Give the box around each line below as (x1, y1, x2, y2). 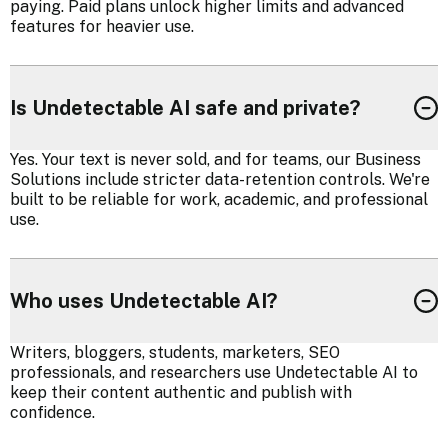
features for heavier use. (10, 17, 194, 37)
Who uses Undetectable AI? (10, 289, 277, 314)
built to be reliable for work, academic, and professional (10, 190, 428, 210)
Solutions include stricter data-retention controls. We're (10, 170, 430, 190)
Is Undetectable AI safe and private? (10, 96, 360, 121)
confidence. (10, 403, 95, 423)
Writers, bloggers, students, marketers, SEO (10, 343, 340, 363)
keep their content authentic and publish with (10, 383, 352, 403)
